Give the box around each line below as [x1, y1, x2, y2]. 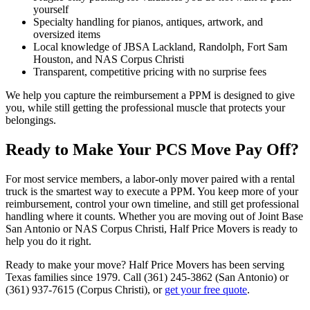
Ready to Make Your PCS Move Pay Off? [6, 140, 299, 158]
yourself [33, 3, 69, 15]
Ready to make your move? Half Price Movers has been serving [6, 258, 284, 271]
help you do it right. [6, 235, 91, 247]
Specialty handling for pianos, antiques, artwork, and [33, 15, 263, 28]
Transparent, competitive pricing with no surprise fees [33, 65, 266, 77]
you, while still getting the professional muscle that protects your [6, 101, 285, 113]
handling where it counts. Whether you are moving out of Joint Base [6, 210, 303, 222]
